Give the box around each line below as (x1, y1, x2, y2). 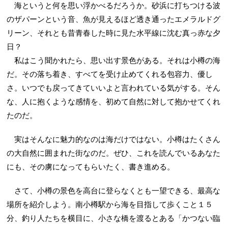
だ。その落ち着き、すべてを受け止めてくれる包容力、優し (7, 69, 213, 79)
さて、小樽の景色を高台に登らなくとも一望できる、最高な (7, 185, 221, 196)
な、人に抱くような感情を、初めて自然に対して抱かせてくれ (7, 96, 221, 107)
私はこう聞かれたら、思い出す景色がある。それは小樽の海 (7, 55, 221, 66)
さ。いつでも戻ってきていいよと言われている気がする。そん (7, 82, 221, 93)
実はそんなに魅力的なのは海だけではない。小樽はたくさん (7, 134, 221, 145)
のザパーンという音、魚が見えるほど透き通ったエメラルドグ (7, 14, 221, 24)
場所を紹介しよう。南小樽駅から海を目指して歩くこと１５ (7, 199, 213, 210)
